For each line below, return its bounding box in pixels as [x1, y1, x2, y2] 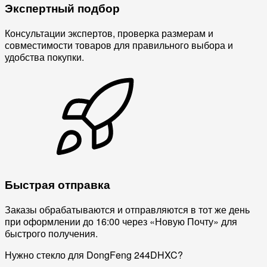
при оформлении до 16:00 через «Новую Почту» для [5, 214, 237, 228]
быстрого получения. [5, 226, 98, 240]
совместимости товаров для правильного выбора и [5, 38, 233, 52]
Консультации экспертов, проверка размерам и [5, 26, 213, 41]
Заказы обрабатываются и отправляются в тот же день [5, 202, 250, 216]
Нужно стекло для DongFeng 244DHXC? [5, 247, 183, 262]
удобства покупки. [5, 50, 84, 64]
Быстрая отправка [5, 176, 110, 193]
